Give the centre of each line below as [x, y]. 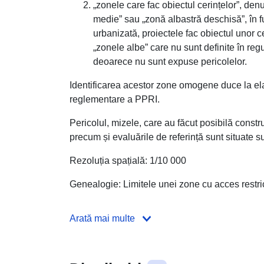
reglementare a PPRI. [115, 99]
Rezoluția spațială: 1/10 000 [128, 160]
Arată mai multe [102, 218]
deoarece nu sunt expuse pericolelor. [170, 61]
